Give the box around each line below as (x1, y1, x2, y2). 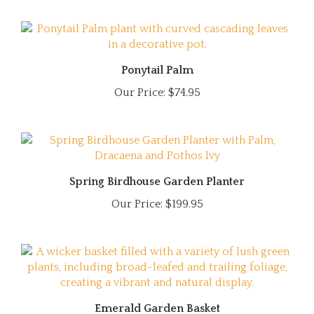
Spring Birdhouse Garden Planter (69, 161, 245, 175)
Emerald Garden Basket (94, 288, 220, 301)
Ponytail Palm (121, 50, 193, 63)
